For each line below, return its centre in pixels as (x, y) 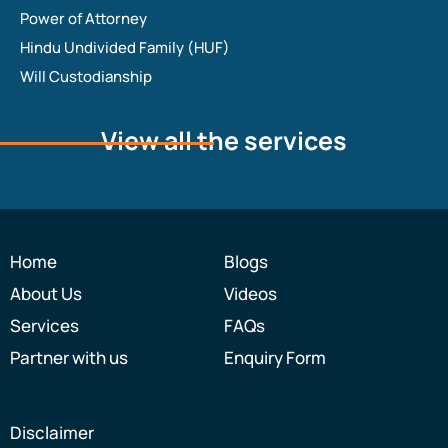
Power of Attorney (83, 19)
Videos (250, 294)
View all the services (224, 141)
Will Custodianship (86, 77)
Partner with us (69, 358)
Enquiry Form (275, 358)
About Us (46, 294)
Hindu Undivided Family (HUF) (125, 48)
